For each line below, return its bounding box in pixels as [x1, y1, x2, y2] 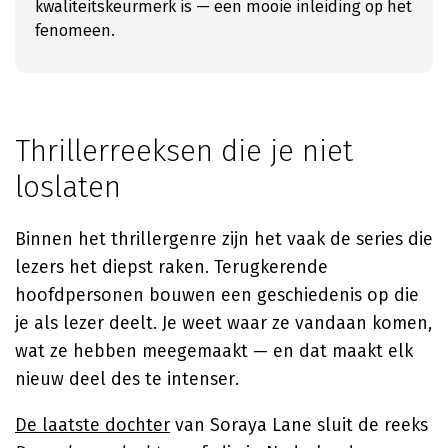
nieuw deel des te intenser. [15, 368, 239, 390]
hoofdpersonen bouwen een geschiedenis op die [15, 284, 419, 306]
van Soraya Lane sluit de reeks [170, 414, 428, 436]
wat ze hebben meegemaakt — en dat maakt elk [15, 340, 413, 362]
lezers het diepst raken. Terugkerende [15, 256, 328, 278]
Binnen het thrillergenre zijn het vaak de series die [15, 228, 433, 250]
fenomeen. [35, 21, 115, 40]
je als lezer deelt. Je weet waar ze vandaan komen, [15, 312, 432, 334]
